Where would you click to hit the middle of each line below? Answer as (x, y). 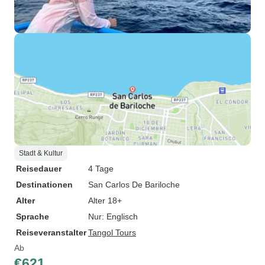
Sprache (33, 216)
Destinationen (44, 185)
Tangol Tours (112, 232)
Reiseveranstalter (51, 232)
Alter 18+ (105, 201)
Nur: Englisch (113, 216)
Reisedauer (39, 169)
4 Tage (101, 169)
